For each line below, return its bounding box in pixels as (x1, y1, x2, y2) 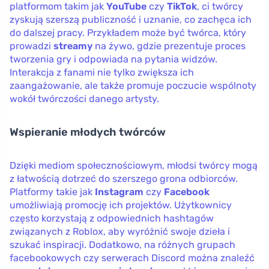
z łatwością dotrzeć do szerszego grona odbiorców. (10, 172, 238, 184)
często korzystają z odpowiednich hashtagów (10, 212, 214, 224)
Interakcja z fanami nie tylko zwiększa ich (10, 66, 194, 78)
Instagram (95, 186, 144, 198)
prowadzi (10, 40, 53, 52)
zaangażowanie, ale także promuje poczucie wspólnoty (10, 79, 256, 91)
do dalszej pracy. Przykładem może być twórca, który (10, 26, 246, 38)
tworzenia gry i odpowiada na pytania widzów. (10, 53, 217, 65)
